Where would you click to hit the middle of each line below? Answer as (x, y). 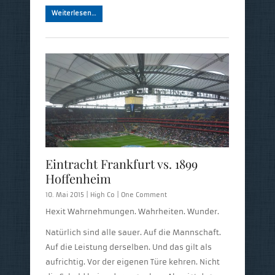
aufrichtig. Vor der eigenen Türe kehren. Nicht (133, 261)
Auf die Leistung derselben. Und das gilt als (129, 247)
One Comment (144, 195)
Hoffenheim (78, 178)
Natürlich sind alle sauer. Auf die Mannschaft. (133, 232)
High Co (103, 195)
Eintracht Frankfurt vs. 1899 (122, 163)
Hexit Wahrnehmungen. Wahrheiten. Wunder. (132, 211)
